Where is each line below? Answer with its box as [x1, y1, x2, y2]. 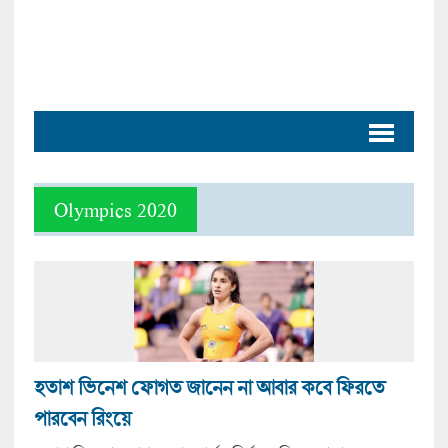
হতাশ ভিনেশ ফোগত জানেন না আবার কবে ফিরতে [33, 376, 384, 400]
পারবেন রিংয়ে [33, 407, 130, 431]
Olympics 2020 [53, 198, 177, 221]
